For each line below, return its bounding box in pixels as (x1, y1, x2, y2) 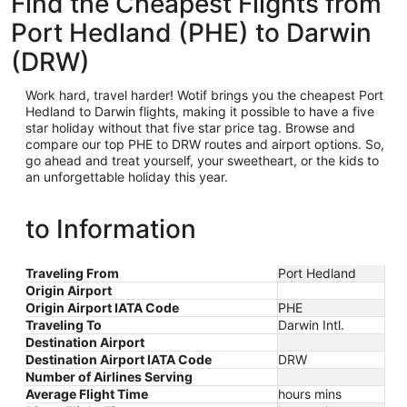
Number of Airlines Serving (25, 369, 193, 384)
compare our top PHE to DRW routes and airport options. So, (25, 136, 384, 152)
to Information (25, 213, 196, 244)
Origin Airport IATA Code (25, 300, 179, 315)
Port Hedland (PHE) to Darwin (11, 17, 372, 48)
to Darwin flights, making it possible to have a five (75, 104, 374, 119)
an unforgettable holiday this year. (25, 169, 228, 184)
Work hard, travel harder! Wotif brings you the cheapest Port (25, 87, 383, 103)
